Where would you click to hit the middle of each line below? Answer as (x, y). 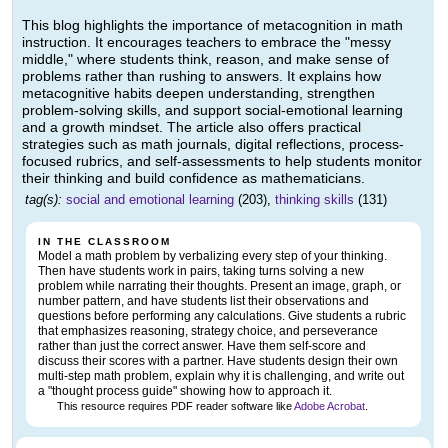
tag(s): (43, 200)
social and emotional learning (150, 200)
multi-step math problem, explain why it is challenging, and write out (221, 376)
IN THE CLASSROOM (104, 242)
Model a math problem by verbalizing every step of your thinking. (212, 256)
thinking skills (314, 200)
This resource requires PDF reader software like (174, 406)
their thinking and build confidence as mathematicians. (193, 178)
